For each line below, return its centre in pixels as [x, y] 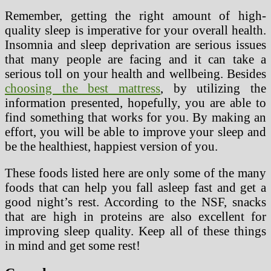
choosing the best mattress [83, 88]
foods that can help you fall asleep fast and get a [135, 188]
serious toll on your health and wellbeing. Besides [135, 73]
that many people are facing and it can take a [135, 59]
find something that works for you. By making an [135, 117]
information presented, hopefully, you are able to [135, 102]
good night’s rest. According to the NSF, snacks [135, 202]
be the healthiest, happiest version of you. [111, 146]
